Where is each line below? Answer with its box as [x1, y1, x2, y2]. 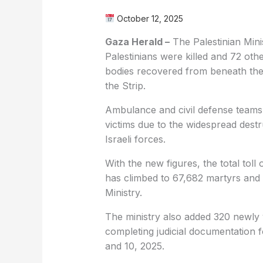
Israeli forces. [104, 133, 166, 145]
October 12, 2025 [114, 13, 183, 23]
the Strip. [104, 79, 146, 92]
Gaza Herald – [104, 35, 170, 48]
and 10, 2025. [104, 240, 164, 252]
